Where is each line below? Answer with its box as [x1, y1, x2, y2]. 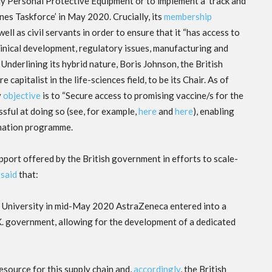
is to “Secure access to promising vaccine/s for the [41, 90, 243, 101]
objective [3, 90, 41, 101]
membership [164, 11, 212, 22]
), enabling [193, 106, 234, 117]
